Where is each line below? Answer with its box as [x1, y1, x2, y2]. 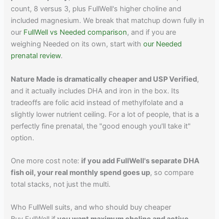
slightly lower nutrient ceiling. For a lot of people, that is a [11, 109, 199, 119]
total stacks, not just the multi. [11, 180, 111, 189]
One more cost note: [11, 156, 82, 166]
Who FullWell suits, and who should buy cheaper [11, 203, 172, 212]
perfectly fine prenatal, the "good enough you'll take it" [11, 121, 191, 131]
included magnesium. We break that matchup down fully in [11, 16, 205, 25]
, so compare [150, 168, 194, 177]
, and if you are [127, 28, 176, 37]
